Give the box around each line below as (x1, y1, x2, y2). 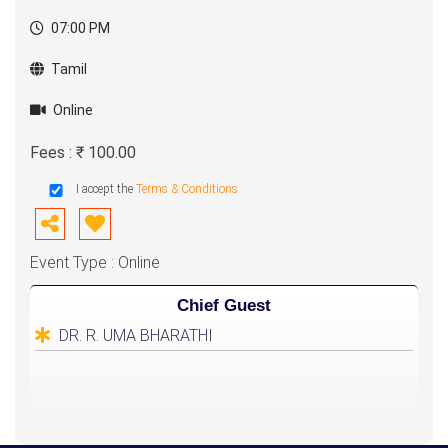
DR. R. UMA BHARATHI (59, 325, 213, 345)
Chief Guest (177, 295, 271, 315)
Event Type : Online (30, 252, 160, 272)
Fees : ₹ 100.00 (30, 142, 136, 162)
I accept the (76, 181, 136, 196)
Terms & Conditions (136, 181, 238, 196)
